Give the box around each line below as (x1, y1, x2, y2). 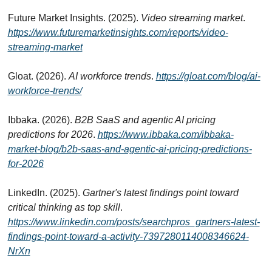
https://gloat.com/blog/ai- (155, 70, 260, 81)
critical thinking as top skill (7, 202, 120, 212)
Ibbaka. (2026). (7, 114, 75, 125)
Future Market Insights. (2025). (7, 12, 141, 23)
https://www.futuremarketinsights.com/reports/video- (7, 27, 228, 38)
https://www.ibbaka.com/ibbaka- (97, 129, 234, 140)
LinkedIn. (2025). (7, 187, 83, 198)
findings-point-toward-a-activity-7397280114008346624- (7, 231, 249, 242)
